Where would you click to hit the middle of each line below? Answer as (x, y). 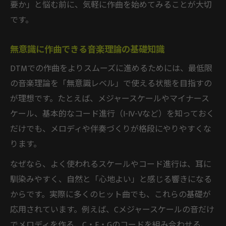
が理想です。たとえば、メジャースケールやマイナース (110, 99)
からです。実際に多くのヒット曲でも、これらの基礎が (110, 195)
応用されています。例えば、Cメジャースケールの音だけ (112, 210)
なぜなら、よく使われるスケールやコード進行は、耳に (111, 164)
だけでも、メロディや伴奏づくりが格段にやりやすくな (111, 129)
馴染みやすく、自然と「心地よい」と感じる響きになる (111, 180)
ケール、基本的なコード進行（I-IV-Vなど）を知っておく (112, 114)
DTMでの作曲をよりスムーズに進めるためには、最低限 (111, 69)
